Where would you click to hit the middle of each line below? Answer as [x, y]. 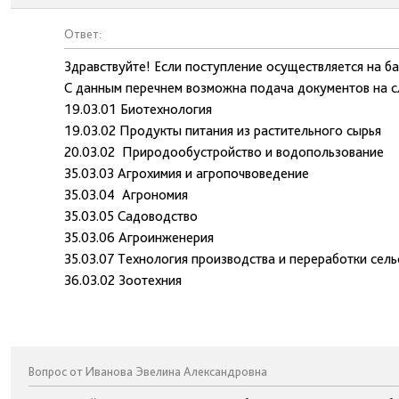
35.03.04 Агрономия [126, 195]
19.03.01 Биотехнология [138, 109]
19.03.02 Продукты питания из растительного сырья [223, 130]
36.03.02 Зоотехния [123, 280]
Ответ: [83, 34]
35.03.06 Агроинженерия [139, 237]
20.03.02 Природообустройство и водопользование [224, 152]
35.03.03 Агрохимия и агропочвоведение [187, 173]
